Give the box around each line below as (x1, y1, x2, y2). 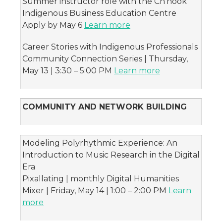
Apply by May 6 (22, 20, 84, 30)
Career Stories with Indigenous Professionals (22, 42, 198, 52)
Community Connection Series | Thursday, (22, 54, 188, 63)
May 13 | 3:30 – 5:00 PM (22, 66, 114, 75)
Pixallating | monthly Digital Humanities (22, 174, 179, 183)
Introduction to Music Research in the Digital (22, 150, 200, 160)
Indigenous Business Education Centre (22, 8, 176, 18)
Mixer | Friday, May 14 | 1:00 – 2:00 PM (22, 186, 168, 195)
